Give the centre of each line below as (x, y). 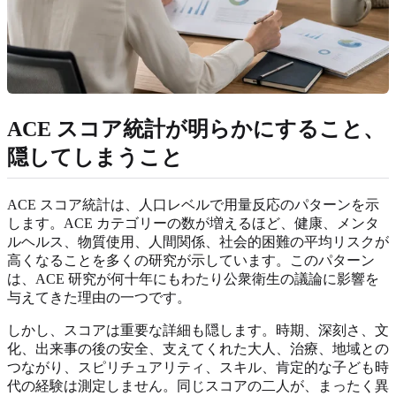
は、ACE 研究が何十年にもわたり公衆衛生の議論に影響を (193, 278)
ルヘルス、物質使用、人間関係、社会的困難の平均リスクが (198, 241)
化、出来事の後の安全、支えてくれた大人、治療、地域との (198, 348)
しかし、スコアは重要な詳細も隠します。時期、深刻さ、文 (198, 330)
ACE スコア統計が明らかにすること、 (196, 129)
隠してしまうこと (95, 157)
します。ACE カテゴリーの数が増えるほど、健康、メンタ (193, 223)
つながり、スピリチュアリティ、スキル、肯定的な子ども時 (198, 367)
